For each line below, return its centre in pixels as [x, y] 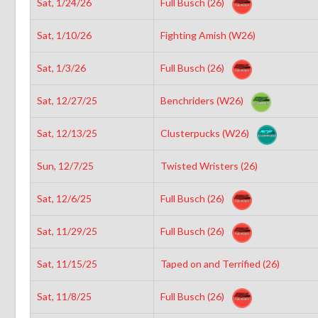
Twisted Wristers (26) [210, 165]
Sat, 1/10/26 [64, 35]
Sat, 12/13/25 [67, 133]
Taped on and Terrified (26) [221, 263]
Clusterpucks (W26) [205, 133]
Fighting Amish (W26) [209, 35]
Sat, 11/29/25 [67, 231]
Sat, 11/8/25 [64, 296]
